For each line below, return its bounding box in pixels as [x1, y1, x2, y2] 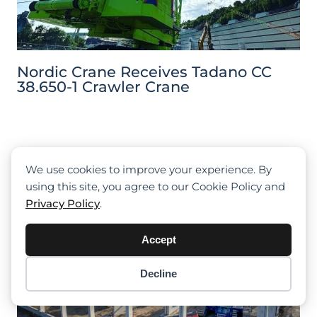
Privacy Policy [25, 197, 100, 210]
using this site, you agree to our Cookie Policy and [25, 180, 285, 193]
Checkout [233, 281, 289, 294]
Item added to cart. [14, 276, 109, 289]
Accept [141, 234, 176, 246]
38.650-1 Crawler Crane [17, 77, 190, 96]
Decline [140, 267, 177, 279]
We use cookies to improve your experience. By [25, 163, 272, 176]
